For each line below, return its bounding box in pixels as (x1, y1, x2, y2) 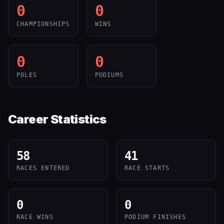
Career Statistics (8, 112, 106, 126)
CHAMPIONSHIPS (16, 20, 70, 27)
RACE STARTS (124, 164, 170, 171)
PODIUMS (94, 71, 124, 78)
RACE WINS (16, 213, 53, 220)
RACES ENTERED (16, 164, 70, 171)
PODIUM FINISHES (124, 213, 186, 220)
